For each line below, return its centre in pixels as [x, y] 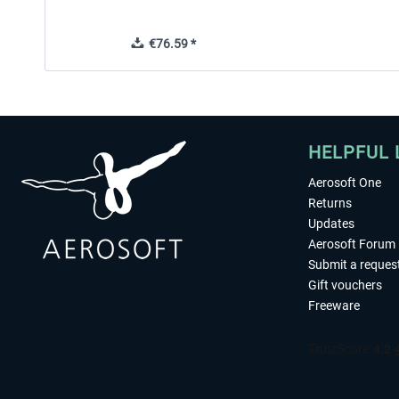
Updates [331, 224]
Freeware [334, 305]
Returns [330, 203]
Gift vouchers [345, 285]
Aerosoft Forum [352, 244]
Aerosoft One [345, 183]
